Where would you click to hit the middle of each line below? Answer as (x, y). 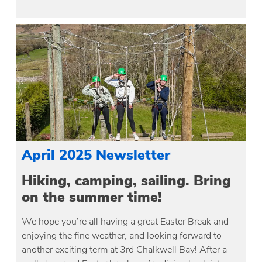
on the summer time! (92, 197)
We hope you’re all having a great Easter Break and (125, 221)
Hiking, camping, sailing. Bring (127, 180)
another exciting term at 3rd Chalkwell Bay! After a (125, 249)
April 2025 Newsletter (96, 155)
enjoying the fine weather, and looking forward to (122, 235)
